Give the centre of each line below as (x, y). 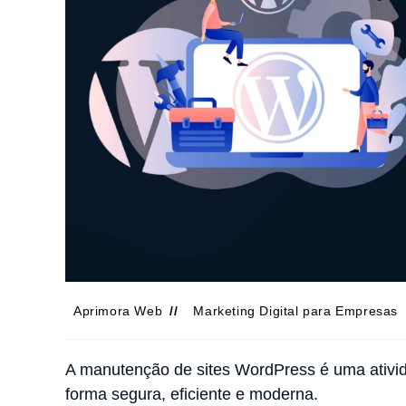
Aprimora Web (118, 310)
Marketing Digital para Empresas (296, 310)
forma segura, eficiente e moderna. (194, 394)
